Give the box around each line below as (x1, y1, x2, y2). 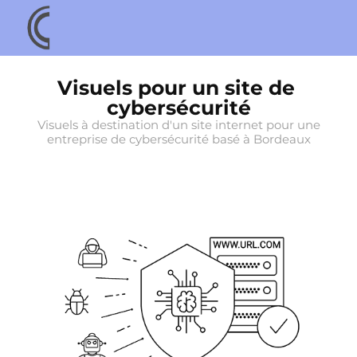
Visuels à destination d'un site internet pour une (37, 116, 320, 135)
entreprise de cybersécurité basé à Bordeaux (46, 130, 311, 150)
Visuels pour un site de (57, 73, 295, 105)
